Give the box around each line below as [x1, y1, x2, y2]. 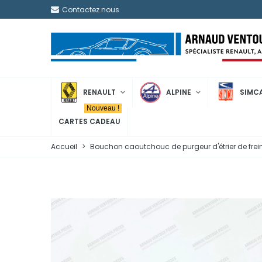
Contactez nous [62, 5, 119, 15]
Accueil [51, 142, 77, 151]
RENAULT [83, 87, 116, 97]
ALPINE [166, 87, 191, 97]
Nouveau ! [87, 104, 119, 112]
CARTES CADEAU [58, 116, 120, 126]
